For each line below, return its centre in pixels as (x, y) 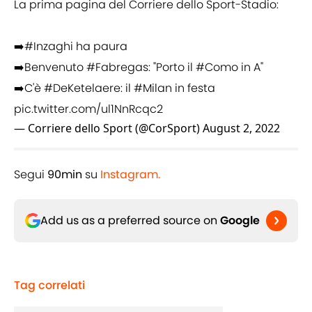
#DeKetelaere (82, 88)
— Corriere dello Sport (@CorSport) (108, 128)
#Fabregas (117, 68)
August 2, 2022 (241, 128)
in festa (194, 88)
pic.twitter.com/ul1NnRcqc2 (88, 109)
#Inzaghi (49, 47)
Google (240, 221)
